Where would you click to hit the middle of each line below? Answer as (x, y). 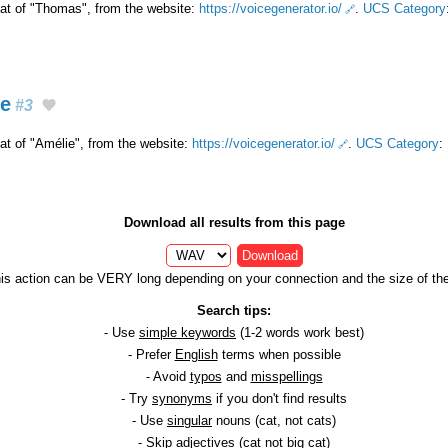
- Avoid (167, 377)
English (196, 355)
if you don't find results (279, 399)
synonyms (182, 399)
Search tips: (234, 311)
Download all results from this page (234, 223)
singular (189, 421)
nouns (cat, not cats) (274, 421)
